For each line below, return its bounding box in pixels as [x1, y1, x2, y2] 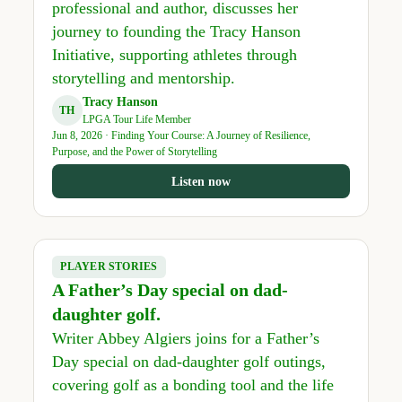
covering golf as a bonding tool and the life [51, 376, 334, 395]
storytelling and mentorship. [51, 68, 235, 87]
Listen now [171, 174, 231, 188]
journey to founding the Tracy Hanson [51, 22, 301, 40]
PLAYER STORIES [60, 261, 158, 273]
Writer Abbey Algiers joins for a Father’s [51, 329, 319, 348]
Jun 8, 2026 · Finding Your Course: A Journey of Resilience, [51, 129, 310, 143]
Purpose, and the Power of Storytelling [51, 145, 217, 159]
